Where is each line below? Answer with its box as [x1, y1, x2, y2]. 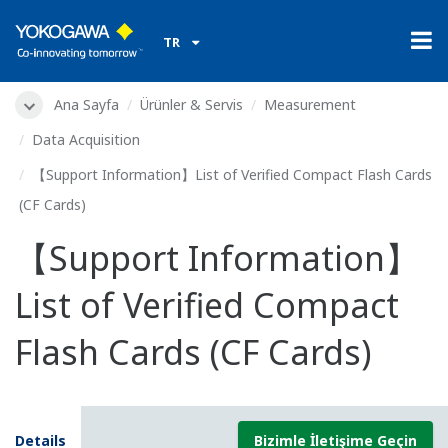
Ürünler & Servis [140, 95, 243, 114]
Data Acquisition [32, 130, 140, 150]
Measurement [264, 95, 356, 114]
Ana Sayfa [54, 95, 119, 114]
